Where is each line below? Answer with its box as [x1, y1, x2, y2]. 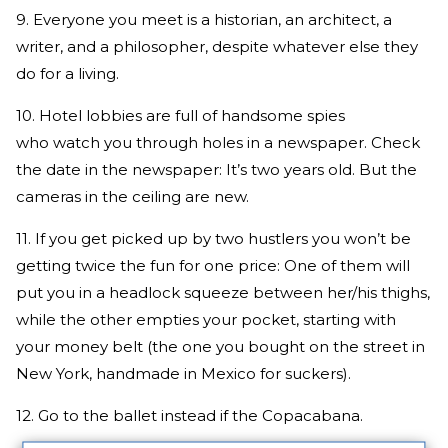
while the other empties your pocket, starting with [16, 309, 396, 329]
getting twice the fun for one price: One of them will [16, 255, 410, 275]
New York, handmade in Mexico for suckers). [16, 363, 351, 383]
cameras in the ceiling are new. [16, 186, 249, 206]
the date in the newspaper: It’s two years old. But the [16, 159, 417, 179]
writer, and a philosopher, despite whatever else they [16, 36, 418, 56]
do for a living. [16, 63, 119, 83]
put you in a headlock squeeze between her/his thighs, [16, 282, 430, 302]
